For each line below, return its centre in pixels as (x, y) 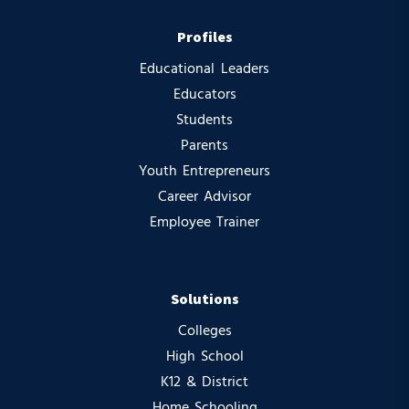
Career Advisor (204, 197)
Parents (204, 146)
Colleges (204, 331)
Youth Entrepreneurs (204, 171)
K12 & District (204, 382)
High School (204, 357)
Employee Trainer (204, 222)
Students (204, 120)
